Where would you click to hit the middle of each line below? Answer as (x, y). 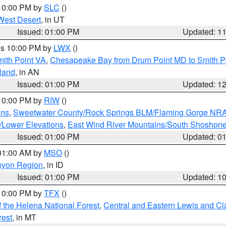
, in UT (53, 19)
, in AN (27, 72)
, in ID (53, 165)
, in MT (24, 217)
